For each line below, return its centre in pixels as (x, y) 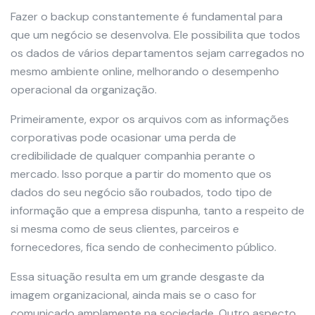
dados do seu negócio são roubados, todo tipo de (141, 193)
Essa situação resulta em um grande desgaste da (137, 277)
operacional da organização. (84, 90)
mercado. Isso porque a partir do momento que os (141, 174)
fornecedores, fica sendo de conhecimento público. (143, 247)
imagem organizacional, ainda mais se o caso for (134, 295)
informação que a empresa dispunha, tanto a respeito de (157, 211)
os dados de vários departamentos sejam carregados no (157, 53)
